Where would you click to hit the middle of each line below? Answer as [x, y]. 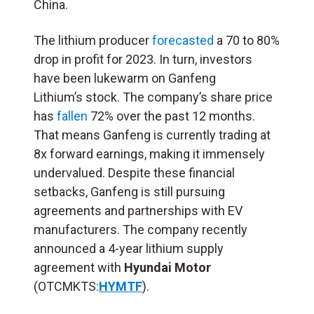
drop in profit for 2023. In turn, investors [143, 60]
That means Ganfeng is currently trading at [152, 135]
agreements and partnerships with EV [138, 211]
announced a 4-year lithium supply [129, 249]
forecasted [183, 41]
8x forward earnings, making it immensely [149, 154]
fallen [72, 116]
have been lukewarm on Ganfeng [125, 78]
